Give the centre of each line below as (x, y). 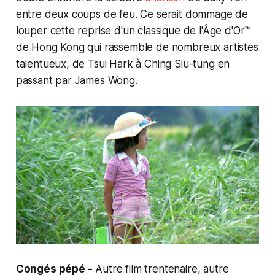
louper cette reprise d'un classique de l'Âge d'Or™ (133, 31)
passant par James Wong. (76, 81)
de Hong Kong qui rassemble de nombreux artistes (137, 48)
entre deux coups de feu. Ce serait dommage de (132, 14)
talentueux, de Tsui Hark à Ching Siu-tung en (123, 64)
